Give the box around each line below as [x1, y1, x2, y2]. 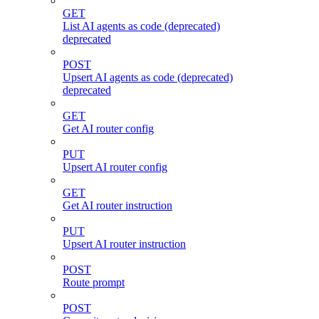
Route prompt [63, 276, 125, 288]
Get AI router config [63, 122, 154, 135]
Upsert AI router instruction [63, 237, 186, 250]
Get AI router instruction [63, 199, 172, 211]
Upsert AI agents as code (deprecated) [63, 70, 233, 83]
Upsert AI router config [63, 160, 167, 173]
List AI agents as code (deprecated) [63, 19, 220, 32]
